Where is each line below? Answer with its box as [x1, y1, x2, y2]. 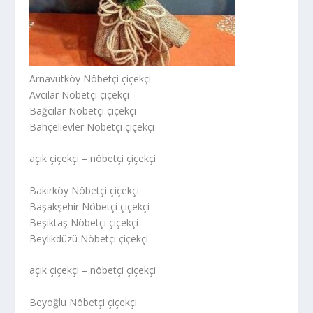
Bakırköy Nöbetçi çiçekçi [29, 183, 140, 197]
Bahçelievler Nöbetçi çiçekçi [29, 119, 155, 133]
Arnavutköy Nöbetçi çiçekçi [29, 71, 152, 85]
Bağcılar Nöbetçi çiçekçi [29, 103, 137, 117]
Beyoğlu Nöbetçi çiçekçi [29, 295, 138, 309]
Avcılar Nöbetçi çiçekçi [29, 87, 130, 101]
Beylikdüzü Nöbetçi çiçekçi [29, 231, 149, 245]
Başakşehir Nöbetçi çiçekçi [29, 199, 150, 213]
